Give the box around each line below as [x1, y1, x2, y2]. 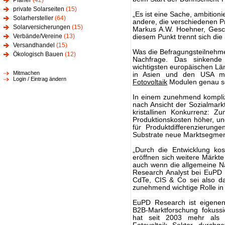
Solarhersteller [13, 15, 53, 22]
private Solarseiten [13, 6, 64, 13]
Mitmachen [13, 70, 40, 76]
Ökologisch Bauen [13, 51, 63, 58]
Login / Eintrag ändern [13, 76, 66, 82]
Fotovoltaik [133, 78, 167, 86]
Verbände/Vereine [13, 33, 62, 40]
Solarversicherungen [13, 24, 70, 31]
